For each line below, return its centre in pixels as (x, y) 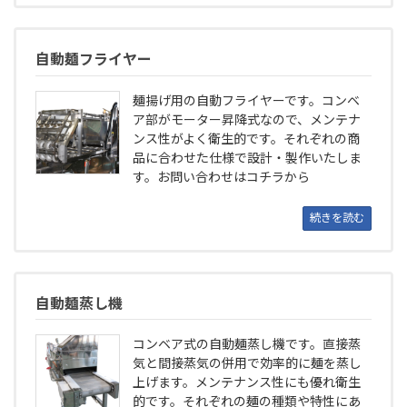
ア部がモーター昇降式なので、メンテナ (246, 119)
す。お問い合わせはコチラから (221, 176)
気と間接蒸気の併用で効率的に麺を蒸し (247, 363)
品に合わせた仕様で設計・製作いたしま (247, 157)
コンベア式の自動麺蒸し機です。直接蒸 (246, 344)
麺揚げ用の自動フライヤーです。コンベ (246, 100)
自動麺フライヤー (94, 59)
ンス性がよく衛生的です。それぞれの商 (246, 138)
